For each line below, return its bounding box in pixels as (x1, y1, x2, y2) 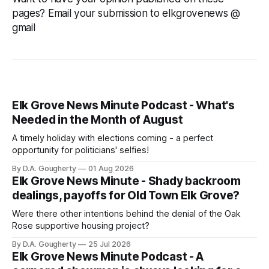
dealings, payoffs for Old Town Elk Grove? (12, 189, 240, 203)
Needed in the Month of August (12, 113, 183, 127)
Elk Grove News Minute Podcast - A (12, 250, 204, 264)
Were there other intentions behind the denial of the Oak (12, 208, 241, 220)
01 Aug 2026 (88, 164, 134, 174)
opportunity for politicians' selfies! (12, 145, 149, 156)
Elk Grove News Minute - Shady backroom (12, 174, 241, 189)
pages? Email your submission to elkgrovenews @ (12, 7, 240, 20)
